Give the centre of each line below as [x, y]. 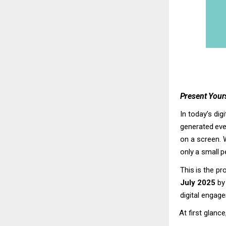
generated [196, 127]
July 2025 [199, 182]
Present [193, 96]
